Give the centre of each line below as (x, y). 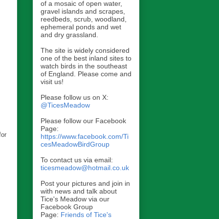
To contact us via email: (77, 160)
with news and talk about (79, 191)
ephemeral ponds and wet (81, 27)
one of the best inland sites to (86, 58)
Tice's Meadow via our (75, 199)
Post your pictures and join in (85, 184)
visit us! (52, 82)
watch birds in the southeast (84, 66)
